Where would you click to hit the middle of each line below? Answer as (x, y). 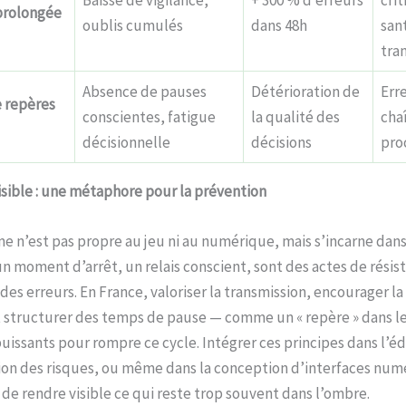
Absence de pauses (145, 91)
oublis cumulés (133, 25)
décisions (281, 142)
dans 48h (279, 25)
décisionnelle (126, 142)
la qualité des (295, 116)
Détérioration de (305, 91)
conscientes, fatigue (149, 116)
